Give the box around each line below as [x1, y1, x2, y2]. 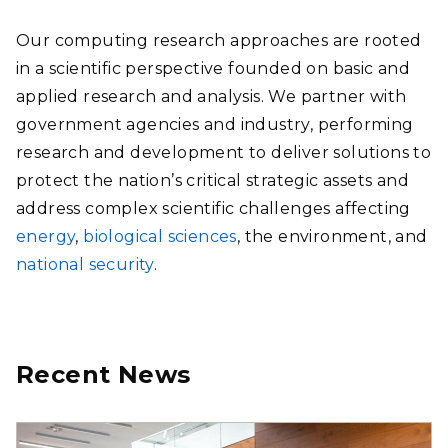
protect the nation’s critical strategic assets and [16, 171, 409, 190]
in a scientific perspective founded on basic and [16, 59, 411, 78]
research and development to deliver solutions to [16, 143, 432, 162]
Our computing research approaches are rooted [16, 31, 422, 50]
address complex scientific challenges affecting [16, 199, 411, 218]
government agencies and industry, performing [16, 115, 414, 134]
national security [16, 255, 154, 274]
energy [16, 227, 76, 246]
